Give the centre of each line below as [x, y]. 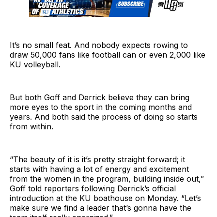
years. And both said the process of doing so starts [104, 117]
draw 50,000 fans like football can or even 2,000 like [108, 55]
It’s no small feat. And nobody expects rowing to [99, 45]
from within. [31, 127]
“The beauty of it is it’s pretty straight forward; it [97, 160]
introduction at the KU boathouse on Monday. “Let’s [105, 198]
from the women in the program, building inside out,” [107, 179]
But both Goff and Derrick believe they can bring [100, 98]
